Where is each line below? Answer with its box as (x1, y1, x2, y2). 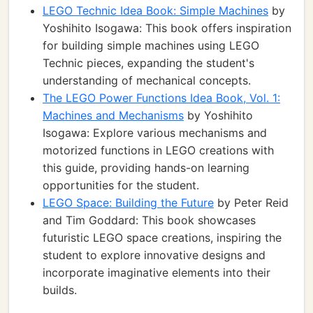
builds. (43, 283, 77, 297)
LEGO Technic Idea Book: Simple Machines (43, 3, 268, 17)
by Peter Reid (214, 196, 289, 210)
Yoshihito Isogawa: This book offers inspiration (43, 21, 291, 35)
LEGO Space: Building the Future (43, 196, 214, 210)
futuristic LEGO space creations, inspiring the (43, 231, 282, 245)
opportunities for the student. (43, 178, 199, 192)
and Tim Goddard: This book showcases (43, 213, 256, 227)
